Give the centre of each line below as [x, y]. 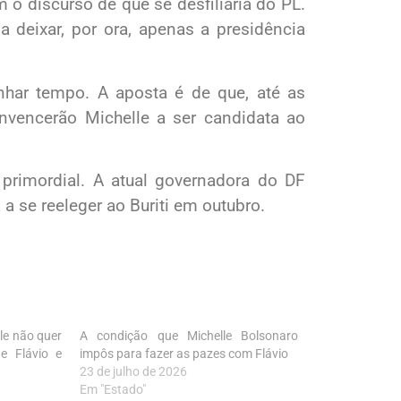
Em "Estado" [113, 390]
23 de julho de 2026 [134, 372]
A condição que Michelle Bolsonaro [189, 336]
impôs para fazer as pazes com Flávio [184, 354]
